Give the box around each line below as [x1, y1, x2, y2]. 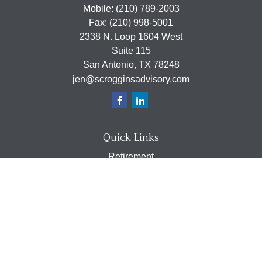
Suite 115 [111, 46, 151, 56]
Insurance [111, 204, 151, 214]
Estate [118, 187, 144, 196]
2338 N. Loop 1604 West [80, 32, 182, 42]
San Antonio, [82, 60, 136, 70]
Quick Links [103, 132, 159, 144]
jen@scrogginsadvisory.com [73, 74, 189, 84]
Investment [108, 169, 154, 179]
